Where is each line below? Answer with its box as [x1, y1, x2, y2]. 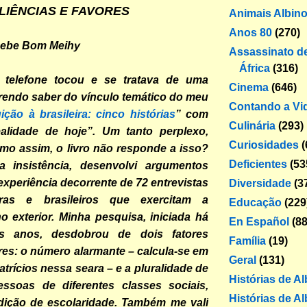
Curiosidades [229, 138, 299, 151]
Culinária [229, 119, 275, 132]
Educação [229, 196, 282, 208]
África [239, 62, 270, 74]
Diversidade [229, 177, 291, 189]
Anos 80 [229, 26, 272, 38]
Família [229, 234, 266, 247]
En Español [229, 215, 289, 228]
